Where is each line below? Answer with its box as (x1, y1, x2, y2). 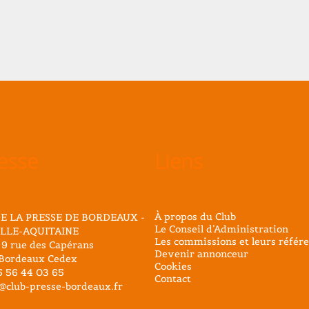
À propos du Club (154, 210, 236, 223)
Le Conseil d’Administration (154, 223, 288, 236)
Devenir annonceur (154, 248, 248, 261)
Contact (154, 272, 191, 286)
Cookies (154, 260, 192, 273)
